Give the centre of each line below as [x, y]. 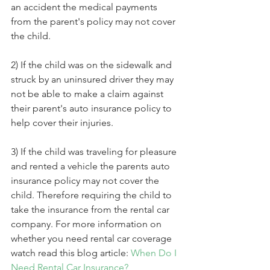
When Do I [155, 253]
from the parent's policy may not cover [94, 21]
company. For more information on [87, 224]
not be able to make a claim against [88, 93]
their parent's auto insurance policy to [93, 108]
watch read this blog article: [71, 253]
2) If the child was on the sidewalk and [93, 64]
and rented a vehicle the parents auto [92, 166]
